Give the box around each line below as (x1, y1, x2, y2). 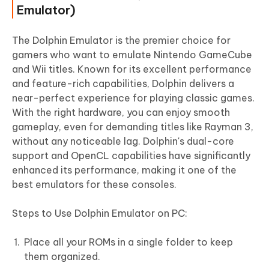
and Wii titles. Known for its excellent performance (12, 62, 252, 75)
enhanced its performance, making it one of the (12, 163, 237, 176)
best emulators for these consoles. (12, 178, 177, 190)
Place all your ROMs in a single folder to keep (24, 235, 233, 248)
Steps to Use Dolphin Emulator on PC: (12, 207, 187, 219)
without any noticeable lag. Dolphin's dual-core (12, 134, 234, 147)
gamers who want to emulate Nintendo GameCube (12, 48, 252, 61)
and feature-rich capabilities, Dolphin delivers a (12, 77, 234, 89)
